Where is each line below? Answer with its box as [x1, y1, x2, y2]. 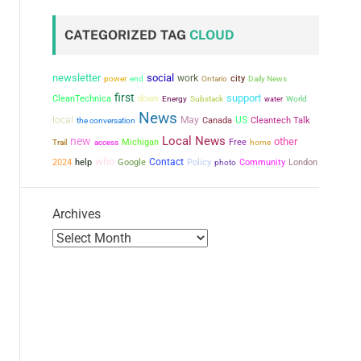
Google [118, 157, 146, 168]
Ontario [201, 74, 227, 83]
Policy [187, 157, 211, 168]
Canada [202, 115, 232, 126]
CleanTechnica [52, 93, 111, 104]
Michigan [122, 137, 159, 147]
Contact [149, 156, 184, 168]
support [226, 92, 261, 104]
